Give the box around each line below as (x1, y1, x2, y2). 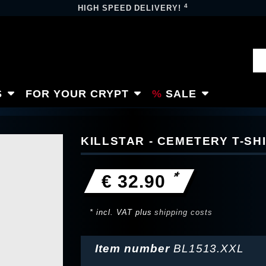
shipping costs (154, 208, 213, 217)
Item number (95, 242, 173, 255)
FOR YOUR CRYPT (26, 87, 129, 100)
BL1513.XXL (173, 242, 245, 255)
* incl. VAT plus (90, 208, 155, 217)
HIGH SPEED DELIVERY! (77, 4, 185, 12)
